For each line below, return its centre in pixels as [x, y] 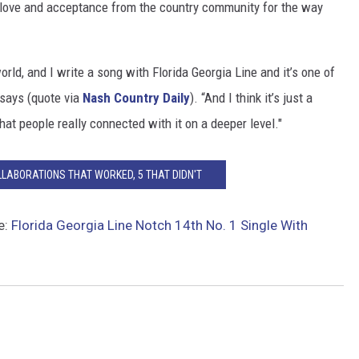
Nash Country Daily [136, 98]
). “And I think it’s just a [251, 98]
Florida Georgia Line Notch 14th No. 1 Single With [159, 225]
